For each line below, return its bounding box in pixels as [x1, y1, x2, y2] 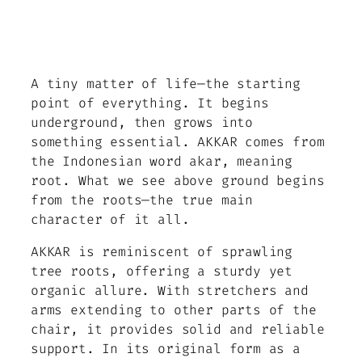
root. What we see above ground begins [31, 171, 325, 189]
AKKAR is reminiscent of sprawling [31, 243, 293, 261]
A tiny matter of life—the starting [31, 74, 301, 92]
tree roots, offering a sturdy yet [31, 263, 293, 280]
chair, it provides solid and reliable [31, 321, 325, 339]
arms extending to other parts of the [31, 301, 317, 319]
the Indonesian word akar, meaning [31, 152, 293, 170]
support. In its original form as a [31, 340, 301, 358]
